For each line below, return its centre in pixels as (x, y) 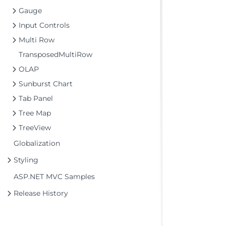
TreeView (35, 128)
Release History (41, 193)
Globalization (37, 143)
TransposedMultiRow (55, 54)
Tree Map (35, 113)
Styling (26, 160)
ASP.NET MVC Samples (54, 177)
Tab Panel (36, 98)
